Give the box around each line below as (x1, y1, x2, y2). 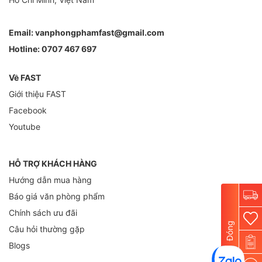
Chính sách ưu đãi (9, 207, 77, 218)
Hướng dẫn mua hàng (9, 174, 92, 185)
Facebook (9, 105, 47, 115)
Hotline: (9, 43, 40, 54)
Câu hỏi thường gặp (9, 223, 85, 234)
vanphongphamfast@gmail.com (35, 27, 164, 37)
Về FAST (9, 72, 41, 82)
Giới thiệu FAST (9, 88, 66, 99)
